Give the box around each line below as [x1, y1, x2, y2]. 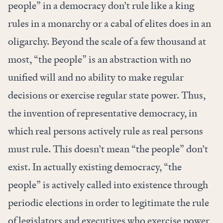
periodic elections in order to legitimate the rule [8, 196, 209, 210]
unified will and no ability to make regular [8, 71, 184, 84]
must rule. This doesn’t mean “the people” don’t [8, 142, 208, 156]
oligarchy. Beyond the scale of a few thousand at [8, 35, 206, 48]
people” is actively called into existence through [8, 178, 208, 192]
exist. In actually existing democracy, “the [8, 160, 182, 174]
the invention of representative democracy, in [8, 107, 197, 120]
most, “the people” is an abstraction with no [8, 53, 191, 66]
